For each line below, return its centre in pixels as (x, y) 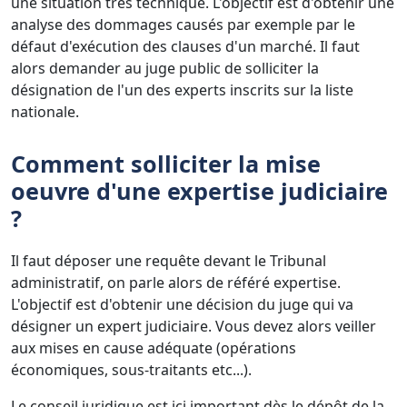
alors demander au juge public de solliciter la (165, 68)
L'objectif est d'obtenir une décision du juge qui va (182, 304)
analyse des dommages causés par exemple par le (183, 24)
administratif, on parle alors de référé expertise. (176, 282)
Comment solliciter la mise (166, 163)
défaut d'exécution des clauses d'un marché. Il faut (185, 46)
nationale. (45, 111)
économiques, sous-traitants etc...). (131, 369)
